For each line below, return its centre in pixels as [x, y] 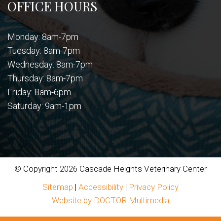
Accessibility [101, 187]
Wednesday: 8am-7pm [50, 65]
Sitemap [58, 187]
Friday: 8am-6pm [39, 92]
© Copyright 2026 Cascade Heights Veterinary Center [110, 169]
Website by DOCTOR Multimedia [110, 201]
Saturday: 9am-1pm [44, 106]
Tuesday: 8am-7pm [44, 51]
